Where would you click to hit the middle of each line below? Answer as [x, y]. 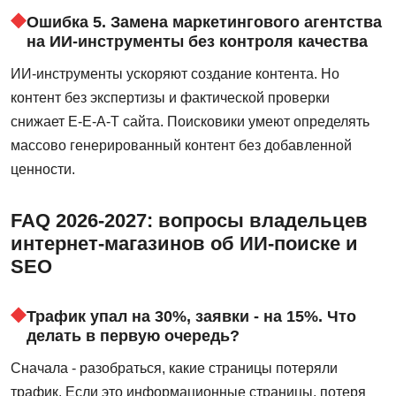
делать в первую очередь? [133, 335]
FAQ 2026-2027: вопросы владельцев [189, 220]
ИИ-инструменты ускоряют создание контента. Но [175, 73]
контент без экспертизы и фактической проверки [170, 97]
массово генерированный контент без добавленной [181, 145]
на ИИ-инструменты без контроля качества [197, 41]
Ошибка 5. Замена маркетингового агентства [204, 21]
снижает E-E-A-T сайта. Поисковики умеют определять [190, 121]
